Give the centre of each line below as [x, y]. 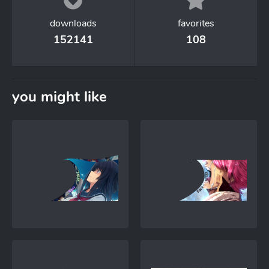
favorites [196, 23]
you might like [59, 97]
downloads [73, 23]
